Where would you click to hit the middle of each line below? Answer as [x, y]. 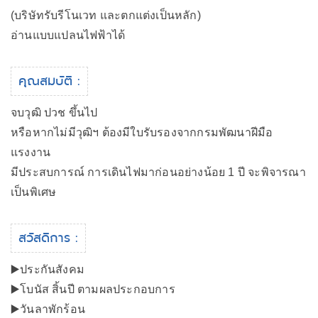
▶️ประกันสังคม [48, 269]
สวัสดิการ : [48, 238]
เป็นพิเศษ [34, 192]
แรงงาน [31, 152]
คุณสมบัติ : [49, 81]
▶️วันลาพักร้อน [48, 309]
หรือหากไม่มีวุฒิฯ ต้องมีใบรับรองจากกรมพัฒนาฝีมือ [142, 132]
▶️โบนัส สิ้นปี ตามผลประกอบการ [93, 289]
